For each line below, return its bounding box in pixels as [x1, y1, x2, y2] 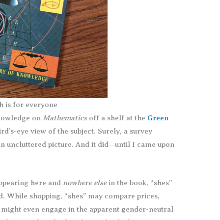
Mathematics [43, 114, 87, 122]
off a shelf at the [87, 114, 148, 122]
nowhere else [63, 179, 107, 187]
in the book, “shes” [107, 179, 172, 187]
